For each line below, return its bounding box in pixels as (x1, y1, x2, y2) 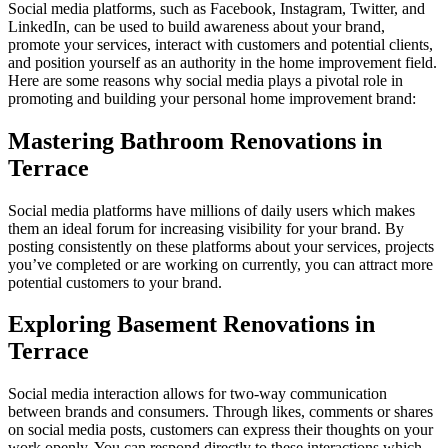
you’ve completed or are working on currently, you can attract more (8, 255, 433, 273)
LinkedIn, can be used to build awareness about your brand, (8, 17, 385, 35)
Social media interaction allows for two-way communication (8, 385, 387, 403)
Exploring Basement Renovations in (8, 311, 375, 338)
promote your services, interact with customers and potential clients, (8, 35, 433, 53)
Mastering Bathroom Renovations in (8, 127, 382, 154)
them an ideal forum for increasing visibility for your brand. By (8, 219, 404, 237)
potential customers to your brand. (8, 273, 222, 291)
